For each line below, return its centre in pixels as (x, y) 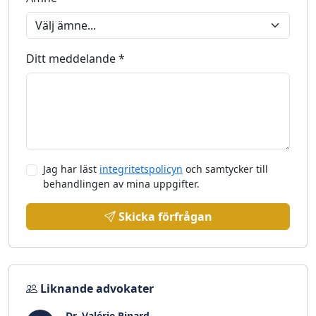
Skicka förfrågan (165, 217)
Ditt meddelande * (75, 59)
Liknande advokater (97, 288)
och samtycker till (225, 169)
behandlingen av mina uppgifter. (121, 184)
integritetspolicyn (141, 169)
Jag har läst (71, 169)
